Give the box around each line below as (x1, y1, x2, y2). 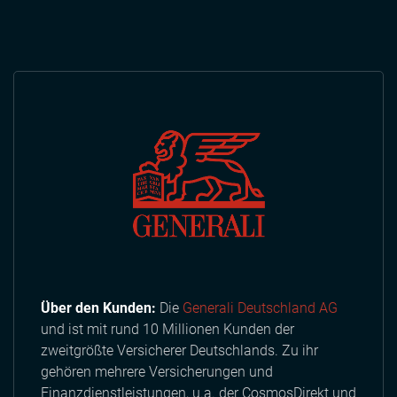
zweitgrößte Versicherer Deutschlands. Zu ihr (41, 342, 318, 360)
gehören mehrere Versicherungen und (41, 363, 273, 381)
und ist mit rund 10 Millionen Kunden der (41, 321, 294, 339)
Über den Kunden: (41, 300, 156, 317)
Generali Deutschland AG (183, 300, 338, 317)
